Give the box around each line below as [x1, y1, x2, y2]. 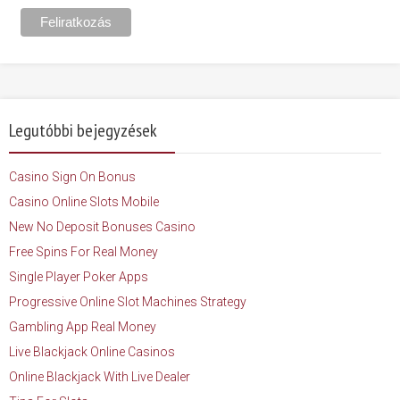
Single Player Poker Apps [9, 269, 148, 284]
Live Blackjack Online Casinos [9, 344, 175, 359]
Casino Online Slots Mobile [9, 194, 159, 209]
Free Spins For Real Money [9, 244, 158, 259]
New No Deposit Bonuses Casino [9, 219, 196, 234]
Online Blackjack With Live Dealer [9, 369, 190, 384]
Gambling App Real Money [9, 319, 156, 334]
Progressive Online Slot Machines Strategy [9, 294, 246, 309]
